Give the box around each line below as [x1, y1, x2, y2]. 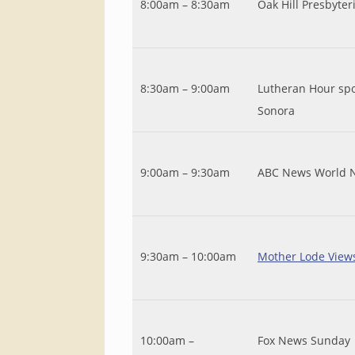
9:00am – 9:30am [140, 165, 230, 180]
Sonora [258, 103, 295, 118]
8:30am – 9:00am [140, 81, 230, 96]
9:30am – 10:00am [140, 249, 236, 264]
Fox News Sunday [258, 333, 350, 348]
